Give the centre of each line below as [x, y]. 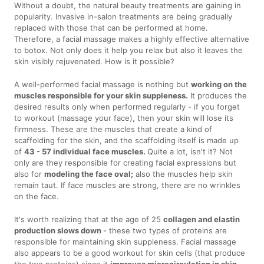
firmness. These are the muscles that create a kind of [113, 129]
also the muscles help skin [183, 174]
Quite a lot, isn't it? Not [190, 151]
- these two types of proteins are [165, 230]
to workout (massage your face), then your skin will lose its [124, 118]
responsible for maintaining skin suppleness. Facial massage [126, 241]
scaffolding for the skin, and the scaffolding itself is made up [127, 140]
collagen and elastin [202, 219]
